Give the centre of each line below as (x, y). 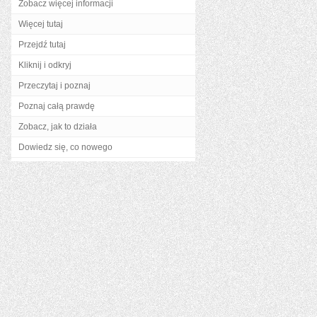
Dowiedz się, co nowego (65, 147)
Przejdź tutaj (42, 45)
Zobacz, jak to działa (58, 127)
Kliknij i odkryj (45, 65)
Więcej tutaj (41, 24)
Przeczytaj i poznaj (54, 86)
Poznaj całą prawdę (57, 106)
